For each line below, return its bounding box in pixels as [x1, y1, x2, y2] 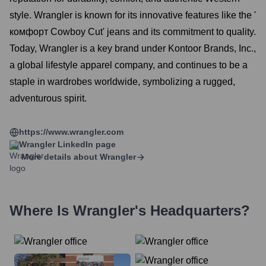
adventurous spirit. [9, 93, 87, 103]
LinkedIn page [55, 140, 116, 149]
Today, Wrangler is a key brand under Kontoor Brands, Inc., [9, 43, 256, 53]
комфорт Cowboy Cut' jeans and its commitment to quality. [9, 27, 256, 37]
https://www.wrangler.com [19, 127, 123, 137]
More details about [21, 152, 97, 161]
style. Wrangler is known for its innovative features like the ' [9, 10, 256, 20]
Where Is [9, 202, 73, 218]
